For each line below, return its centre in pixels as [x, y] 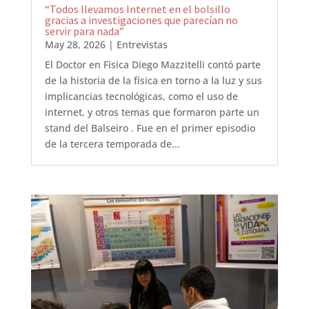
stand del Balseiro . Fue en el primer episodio [150, 128]
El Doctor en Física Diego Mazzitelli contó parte [152, 65]
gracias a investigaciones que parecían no [141, 20]
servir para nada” [84, 31]
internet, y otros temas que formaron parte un [152, 112]
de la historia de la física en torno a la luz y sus [153, 81]
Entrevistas [142, 45]
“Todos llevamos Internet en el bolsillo [137, 9]
